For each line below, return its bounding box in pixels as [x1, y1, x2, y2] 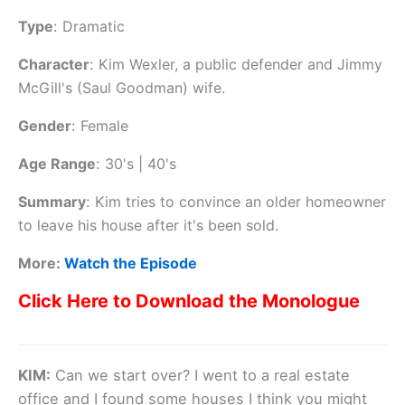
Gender [18, 117, 71, 136]
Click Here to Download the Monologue [18, 290, 360, 313]
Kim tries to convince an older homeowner [95, 193, 386, 212]
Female [80, 117, 128, 136]
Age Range [18, 155, 96, 174]
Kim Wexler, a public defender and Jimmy [99, 55, 382, 74]
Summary [18, 193, 86, 212]
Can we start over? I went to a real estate [51, 366, 350, 385]
